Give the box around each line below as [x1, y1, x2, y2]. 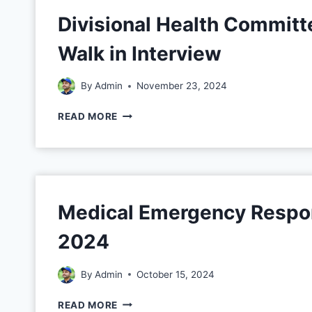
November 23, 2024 [136, 80, 228, 92]
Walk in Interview [58, 41, 221, 65]
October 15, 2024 [136, 268, 215, 280]
